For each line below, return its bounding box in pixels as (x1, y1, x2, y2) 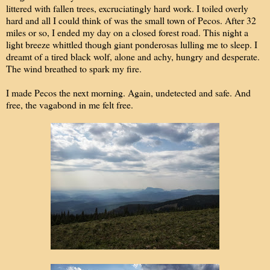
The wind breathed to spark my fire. (6, 61, 142, 75)
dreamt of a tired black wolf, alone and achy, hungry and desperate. (6, 49, 260, 63)
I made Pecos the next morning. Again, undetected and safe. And (6, 86, 251, 99)
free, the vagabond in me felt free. (6, 98, 133, 111)
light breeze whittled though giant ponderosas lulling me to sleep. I (6, 37, 257, 51)
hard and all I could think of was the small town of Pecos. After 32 (6, 13, 256, 27)
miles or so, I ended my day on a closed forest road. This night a (6, 25, 248, 39)
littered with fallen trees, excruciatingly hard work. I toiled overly (6, 1, 248, 14)
